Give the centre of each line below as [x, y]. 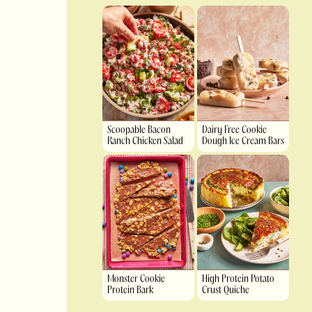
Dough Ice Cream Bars [243, 142]
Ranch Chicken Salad [145, 142]
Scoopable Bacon [139, 131]
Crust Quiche [226, 291]
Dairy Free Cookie [234, 131]
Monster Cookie [136, 280]
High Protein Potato [238, 280]
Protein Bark [130, 291]
